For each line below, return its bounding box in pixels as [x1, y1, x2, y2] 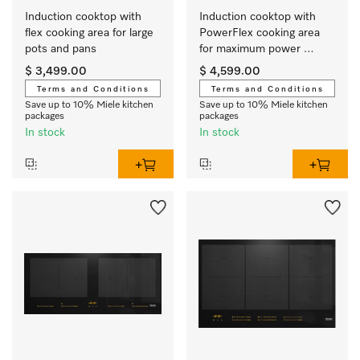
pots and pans [25, 43, 96, 55]
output [199, 59, 233, 72]
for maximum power [199, 43, 301, 55]
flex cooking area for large [25, 27, 153, 39]
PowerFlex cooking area [199, 27, 320, 39]
